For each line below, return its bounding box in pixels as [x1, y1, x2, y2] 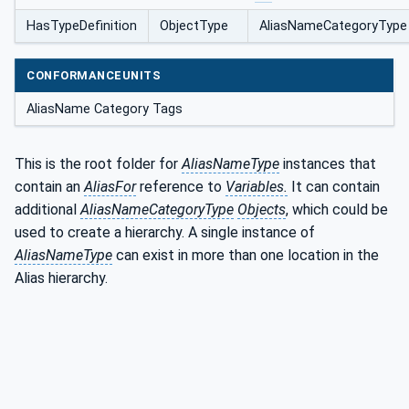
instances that [279, 155, 376, 173]
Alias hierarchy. [15, 269, 108, 288]
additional [15, 201, 80, 219]
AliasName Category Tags [26, 101, 183, 118]
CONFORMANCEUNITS [26, 68, 162, 83]
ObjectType [160, 18, 228, 35]
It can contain [288, 178, 380, 196]
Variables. [225, 178, 288, 196]
